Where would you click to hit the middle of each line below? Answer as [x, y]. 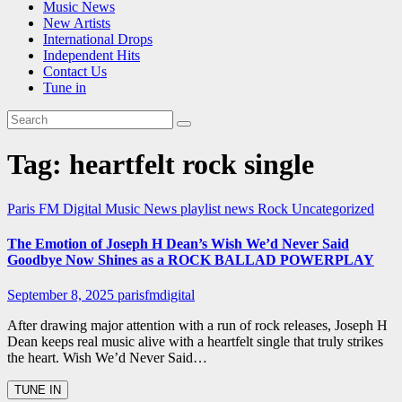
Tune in [65, 87]
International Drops [98, 39]
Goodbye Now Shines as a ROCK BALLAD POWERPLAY [191, 259]
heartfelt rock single [192, 165]
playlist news [219, 208]
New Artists [77, 22]
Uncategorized [333, 208]
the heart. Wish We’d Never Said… [107, 358]
